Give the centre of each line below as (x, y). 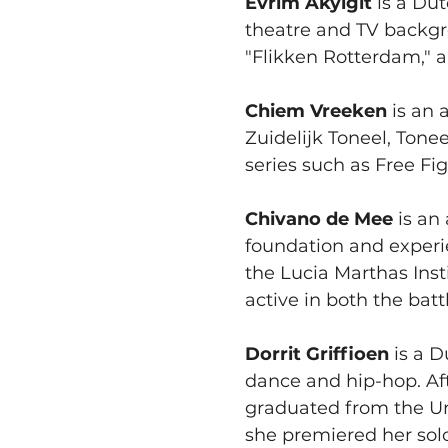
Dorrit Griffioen (316, 353)
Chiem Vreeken (315, 110)
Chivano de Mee (318, 218)
